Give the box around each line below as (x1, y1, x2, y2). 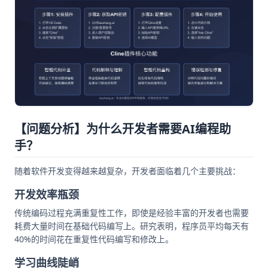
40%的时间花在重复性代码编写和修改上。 (14, 233, 173, 245)
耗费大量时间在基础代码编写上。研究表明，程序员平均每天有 (14, 220, 249, 232)
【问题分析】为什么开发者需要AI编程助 (14, 121, 231, 138)
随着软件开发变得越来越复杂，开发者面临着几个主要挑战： (14, 165, 240, 177)
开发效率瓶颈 (14, 187, 79, 202)
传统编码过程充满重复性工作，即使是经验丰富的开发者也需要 (14, 207, 249, 219)
